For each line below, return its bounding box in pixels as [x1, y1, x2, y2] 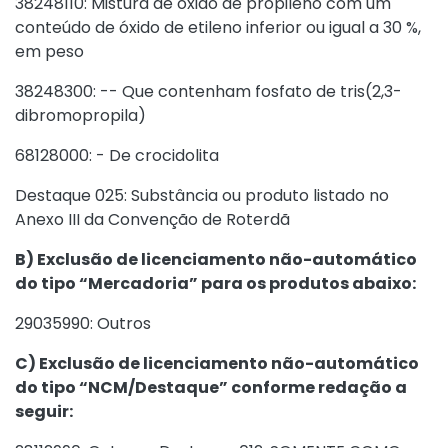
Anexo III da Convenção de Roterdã [15, 208, 290, 231]
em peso [15, 40, 84, 63]
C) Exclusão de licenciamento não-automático [15, 352, 419, 375]
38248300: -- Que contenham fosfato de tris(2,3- [15, 80, 402, 103]
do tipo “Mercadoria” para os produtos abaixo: [15, 272, 416, 295]
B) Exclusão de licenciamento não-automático [15, 248, 417, 271]
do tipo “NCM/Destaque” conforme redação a [15, 376, 407, 399]
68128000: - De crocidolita [15, 144, 219, 167]
